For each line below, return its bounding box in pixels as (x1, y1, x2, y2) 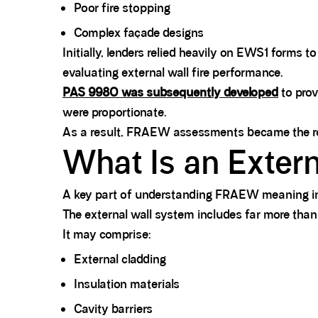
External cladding (74, 251, 166, 268)
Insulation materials (74, 276, 180, 292)
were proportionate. (62, 104, 167, 121)
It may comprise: (62, 226, 151, 243)
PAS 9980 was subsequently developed (62, 84, 278, 101)
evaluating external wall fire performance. (62, 65, 283, 81)
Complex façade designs (74, 25, 204, 41)
